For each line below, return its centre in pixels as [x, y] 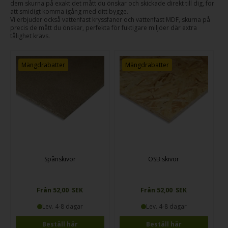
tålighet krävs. [30, 36]
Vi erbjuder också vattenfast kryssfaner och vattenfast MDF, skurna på [110, 20]
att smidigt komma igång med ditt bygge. [69, 12]
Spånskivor [60, 159]
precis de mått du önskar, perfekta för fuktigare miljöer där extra [104, 28]
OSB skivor [164, 159]
